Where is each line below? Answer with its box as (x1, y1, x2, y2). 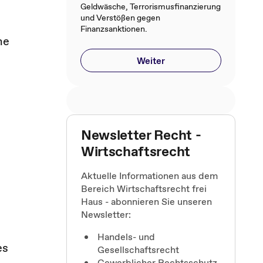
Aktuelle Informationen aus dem (81, 169, 218, 182)
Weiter (137, 54, 165, 67)
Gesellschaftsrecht (97, 243, 179, 256)
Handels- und (97, 230, 155, 243)
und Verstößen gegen (80, 12, 160, 23)
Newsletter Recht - (81, 125, 201, 144)
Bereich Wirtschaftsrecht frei (81, 182, 207, 195)
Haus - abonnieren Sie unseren (81, 195, 212, 208)
